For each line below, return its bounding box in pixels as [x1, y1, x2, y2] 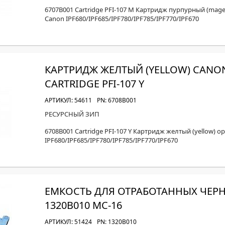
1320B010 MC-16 [45, 198, 122, 212]
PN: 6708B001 [97, 96, 137, 104]
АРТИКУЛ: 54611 [45, 96, 92, 104]
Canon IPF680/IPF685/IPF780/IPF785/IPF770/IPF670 [45, 14, 199, 23]
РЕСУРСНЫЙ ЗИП [45, 109, 99, 119]
